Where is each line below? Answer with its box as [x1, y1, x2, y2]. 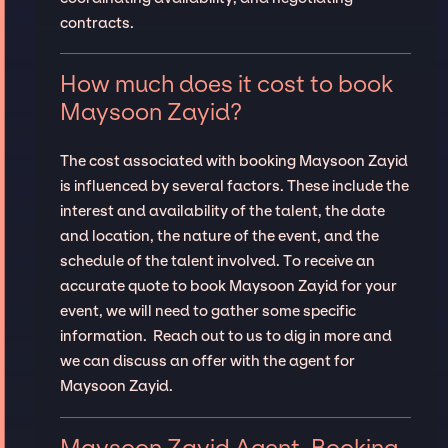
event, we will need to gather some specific [59, 302, 356, 321]
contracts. [59, 13, 134, 32]
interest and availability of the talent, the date [59, 202, 385, 221]
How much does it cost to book [59, 70, 393, 99]
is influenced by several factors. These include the [59, 177, 409, 196]
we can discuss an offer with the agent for [59, 352, 355, 371]
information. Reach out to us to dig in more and [59, 327, 392, 346]
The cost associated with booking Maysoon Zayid [59, 152, 408, 171]
